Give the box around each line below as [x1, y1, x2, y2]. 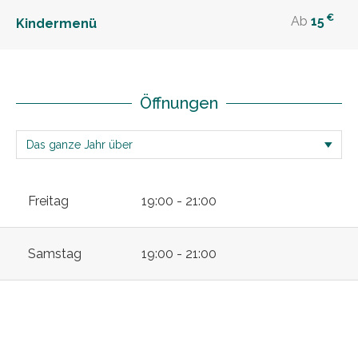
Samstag [28, 245, 82, 261]
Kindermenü [16, 15, 97, 31]
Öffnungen [140, 93, 218, 113]
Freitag [28, 193, 69, 209]
